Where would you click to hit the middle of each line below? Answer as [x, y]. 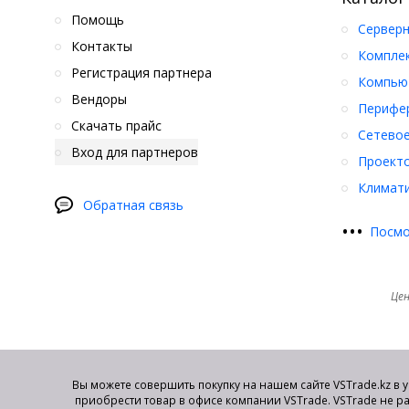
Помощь [98, 20]
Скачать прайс [116, 126]
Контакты [102, 47]
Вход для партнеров [133, 152]
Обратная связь [133, 205]
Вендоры [99, 100]
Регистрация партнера [142, 73]
